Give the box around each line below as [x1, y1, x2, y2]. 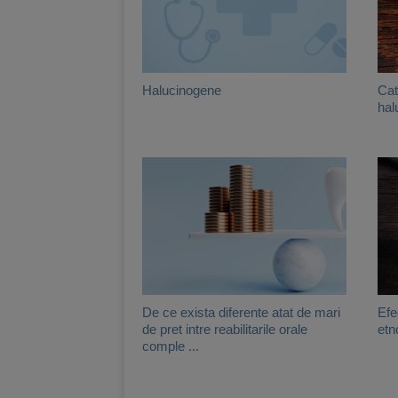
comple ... [142, 338, 199, 354]
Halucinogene [142, 83, 221, 98]
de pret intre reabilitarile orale [142, 322, 307, 337]
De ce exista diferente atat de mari [142, 305, 340, 320]
